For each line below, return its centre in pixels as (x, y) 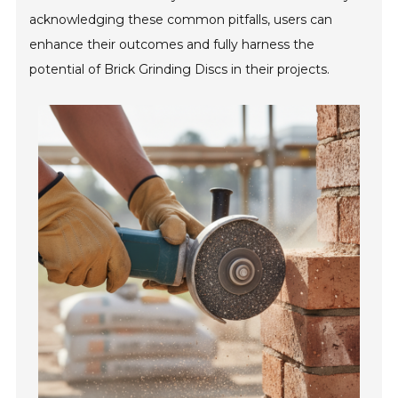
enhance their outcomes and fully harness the (172, 44)
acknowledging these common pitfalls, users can (181, 20)
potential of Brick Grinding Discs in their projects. (180, 69)
